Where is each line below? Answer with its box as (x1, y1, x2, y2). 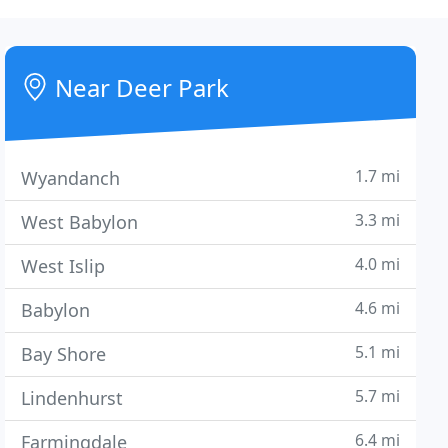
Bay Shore (21, 342, 107, 366)
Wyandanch (21, 166, 121, 190)
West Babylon (21, 210, 139, 234)
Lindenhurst (21, 386, 124, 410)
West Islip (21, 254, 106, 278)
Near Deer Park (49, 71, 230, 104)
